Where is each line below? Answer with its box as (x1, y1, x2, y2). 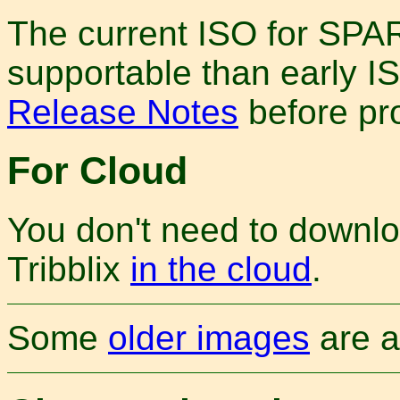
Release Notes (7, 92, 238, 131)
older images (108, 319, 310, 358)
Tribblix (7, 250, 130, 289)
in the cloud (130, 250, 312, 289)
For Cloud (7, 149, 187, 193)
